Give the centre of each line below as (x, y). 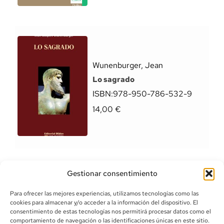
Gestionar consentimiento (112, 173)
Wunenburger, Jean (128, 65)
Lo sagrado (113, 79)
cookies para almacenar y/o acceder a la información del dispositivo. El (104, 202)
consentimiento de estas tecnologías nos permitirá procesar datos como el (110, 211)
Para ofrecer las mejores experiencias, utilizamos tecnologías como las (104, 193)
